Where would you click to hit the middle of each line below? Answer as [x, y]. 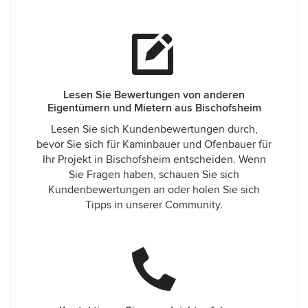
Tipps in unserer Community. [154, 205]
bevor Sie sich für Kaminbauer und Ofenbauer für [154, 144]
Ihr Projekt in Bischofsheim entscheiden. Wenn [154, 159]
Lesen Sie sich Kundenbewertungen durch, [154, 129]
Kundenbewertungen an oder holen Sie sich [154, 190]
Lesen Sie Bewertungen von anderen [154, 95]
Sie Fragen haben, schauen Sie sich [154, 175]
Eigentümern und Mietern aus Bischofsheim [154, 108]
